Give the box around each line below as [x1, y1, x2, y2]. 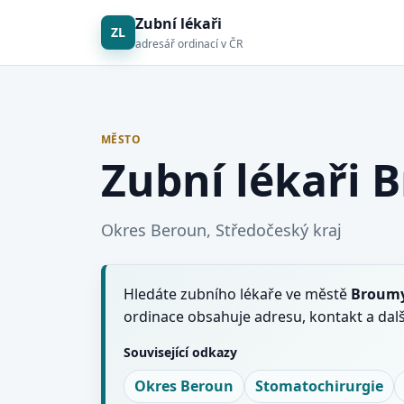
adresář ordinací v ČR [135, 36, 243, 51]
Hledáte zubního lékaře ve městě [124, 284, 351, 304]
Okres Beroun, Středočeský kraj [101, 219, 342, 241]
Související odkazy [124, 344, 237, 361]
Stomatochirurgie [255, 376, 383, 396]
